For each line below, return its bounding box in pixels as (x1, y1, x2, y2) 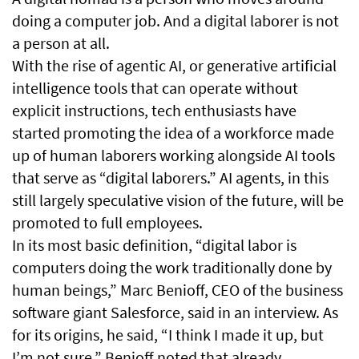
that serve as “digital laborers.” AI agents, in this (12, 167, 329, 188)
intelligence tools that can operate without (12, 78, 298, 99)
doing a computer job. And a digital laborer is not (12, 10, 339, 31)
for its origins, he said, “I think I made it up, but (12, 325, 324, 345)
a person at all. (12, 33, 110, 54)
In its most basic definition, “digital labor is (12, 235, 296, 256)
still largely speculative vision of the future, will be (12, 190, 344, 211)
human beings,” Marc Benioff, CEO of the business (12, 280, 343, 301)
